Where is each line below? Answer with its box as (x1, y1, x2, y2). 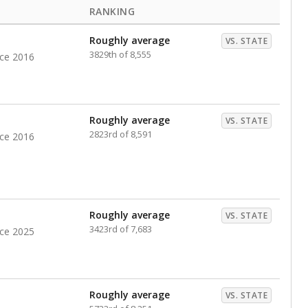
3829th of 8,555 (89, 48, 151, 60)
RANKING (89, 5, 135, 18)
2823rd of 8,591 (89, 128, 152, 140)
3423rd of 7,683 (89, 223, 152, 235)
